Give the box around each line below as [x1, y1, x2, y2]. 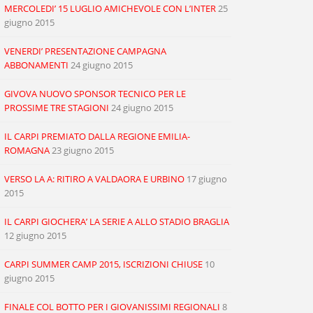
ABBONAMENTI [4, 59, 68, 71]
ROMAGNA [4, 144, 50, 156]
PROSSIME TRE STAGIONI [4, 101, 109, 114]
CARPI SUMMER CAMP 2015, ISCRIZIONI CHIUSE [4, 258, 203, 270]
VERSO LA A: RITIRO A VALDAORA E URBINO [4, 173, 184, 185]
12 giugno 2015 [4, 229, 66, 242]
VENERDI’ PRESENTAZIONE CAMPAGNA [4, 45, 166, 57]
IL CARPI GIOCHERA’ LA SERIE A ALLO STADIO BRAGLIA [4, 215, 229, 228]
